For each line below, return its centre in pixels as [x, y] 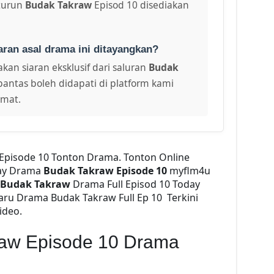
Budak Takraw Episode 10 [106, 170]
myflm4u [190, 170]
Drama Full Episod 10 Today [135, 184]
